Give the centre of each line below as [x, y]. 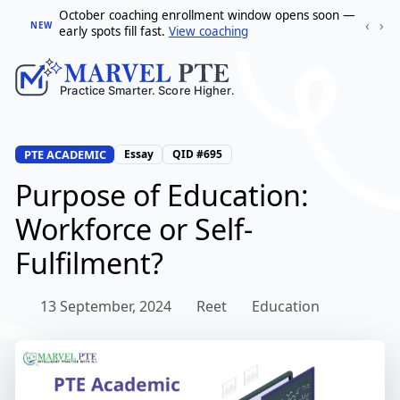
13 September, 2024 [106, 307]
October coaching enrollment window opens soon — [207, 15]
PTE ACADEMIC [65, 155]
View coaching [208, 31]
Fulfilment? [89, 263]
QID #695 [197, 154]
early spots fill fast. [113, 31]
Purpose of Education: [162, 196]
